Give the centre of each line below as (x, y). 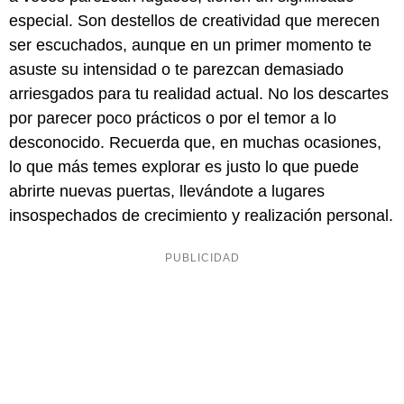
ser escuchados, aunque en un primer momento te (190, 46)
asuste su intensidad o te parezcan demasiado (176, 70)
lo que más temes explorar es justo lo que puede (184, 167)
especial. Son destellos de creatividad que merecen (194, 21)
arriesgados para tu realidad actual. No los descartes (199, 94)
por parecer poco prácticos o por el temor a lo (173, 119)
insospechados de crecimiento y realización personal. (201, 216)
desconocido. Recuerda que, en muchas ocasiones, (195, 143)
